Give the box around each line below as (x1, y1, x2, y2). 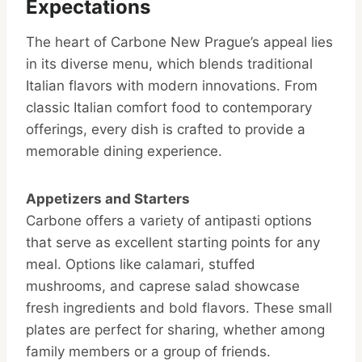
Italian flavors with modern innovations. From (26, 78, 318, 95)
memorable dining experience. (26, 143, 222, 160)
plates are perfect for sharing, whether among (26, 322, 325, 339)
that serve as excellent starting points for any (26, 234, 320, 251)
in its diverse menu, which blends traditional (26, 56, 313, 73)
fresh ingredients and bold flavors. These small (26, 300, 332, 317)
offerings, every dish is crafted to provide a (26, 121, 305, 138)
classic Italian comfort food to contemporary (26, 99, 312, 116)
